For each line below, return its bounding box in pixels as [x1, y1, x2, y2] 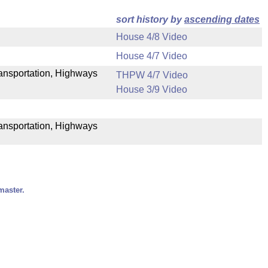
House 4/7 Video [116, 51, 187, 61]
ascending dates [184, 14, 260, 25]
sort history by [116, 14, 184, 25]
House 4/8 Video [116, 32, 187, 42]
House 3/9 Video [116, 84, 187, 95]
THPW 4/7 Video [116, 70, 188, 80]
